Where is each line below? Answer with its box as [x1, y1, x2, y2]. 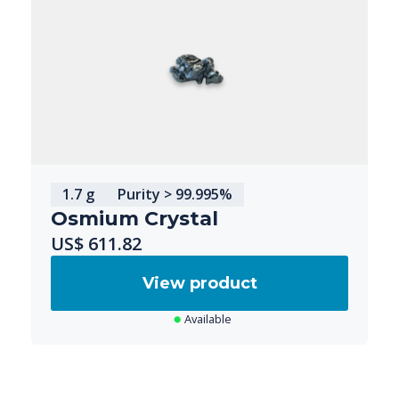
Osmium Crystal [51, 206, 218, 231]
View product [142, 273, 257, 293]
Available [183, 310, 232, 327]
